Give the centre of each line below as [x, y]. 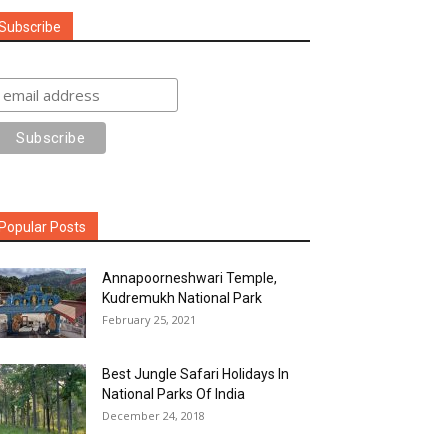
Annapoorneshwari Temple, [189, 278]
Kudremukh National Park [182, 298]
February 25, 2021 [149, 319]
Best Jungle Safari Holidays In [195, 374]
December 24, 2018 [153, 415]
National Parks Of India [173, 394]
